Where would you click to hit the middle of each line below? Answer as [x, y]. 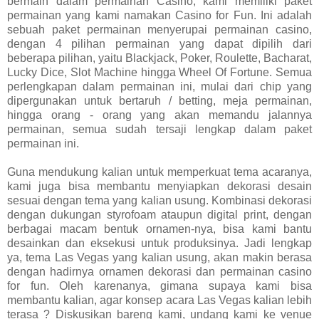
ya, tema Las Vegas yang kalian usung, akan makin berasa [159, 257]
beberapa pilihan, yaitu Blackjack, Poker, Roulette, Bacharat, [159, 58]
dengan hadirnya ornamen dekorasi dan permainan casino [159, 271]
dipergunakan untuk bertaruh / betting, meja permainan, [159, 100]
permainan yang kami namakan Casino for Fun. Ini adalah [159, 15]
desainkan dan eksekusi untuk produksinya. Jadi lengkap [159, 243]
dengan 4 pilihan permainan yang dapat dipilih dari [159, 43]
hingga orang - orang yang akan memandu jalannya [159, 115]
